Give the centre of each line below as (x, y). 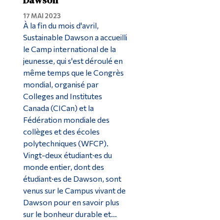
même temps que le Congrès (73, 72)
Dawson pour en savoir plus (71, 202)
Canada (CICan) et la (58, 108)
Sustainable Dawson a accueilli (75, 37)
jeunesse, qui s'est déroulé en (73, 60)
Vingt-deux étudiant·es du (67, 155)
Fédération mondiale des (66, 119)
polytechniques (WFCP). (66, 143)
